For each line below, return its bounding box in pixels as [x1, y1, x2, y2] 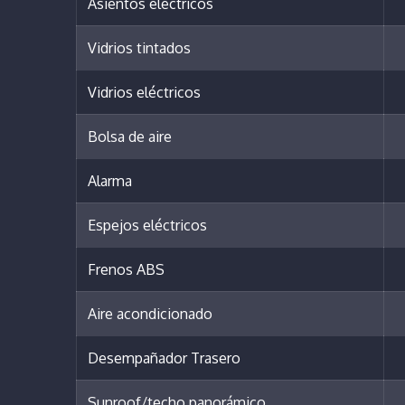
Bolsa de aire [88, 127, 172, 146]
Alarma [88, 172, 132, 191]
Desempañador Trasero [88, 349, 240, 368]
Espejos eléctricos [88, 216, 207, 235]
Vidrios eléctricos [88, 83, 201, 102]
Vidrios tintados [88, 39, 191, 58]
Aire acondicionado [88, 305, 212, 324]
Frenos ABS [88, 260, 165, 279]
